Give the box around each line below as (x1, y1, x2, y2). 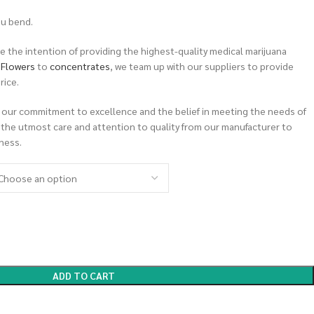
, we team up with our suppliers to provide (110, 60, 294, 72)
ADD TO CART (53, 269, 115, 282)
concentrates (50, 60, 110, 72)
